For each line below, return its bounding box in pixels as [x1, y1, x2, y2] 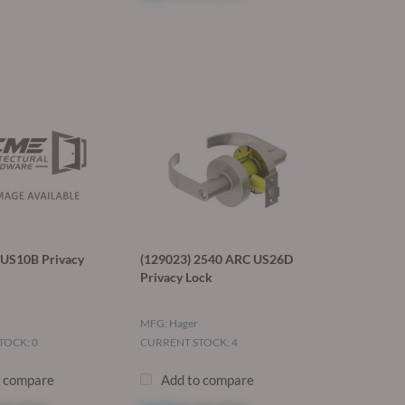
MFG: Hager [139, 317, 198, 330]
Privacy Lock [139, 269, 212, 286]
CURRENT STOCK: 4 [139, 336, 238, 349]
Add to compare [160, 372, 254, 389]
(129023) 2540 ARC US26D [139, 251, 293, 268]
